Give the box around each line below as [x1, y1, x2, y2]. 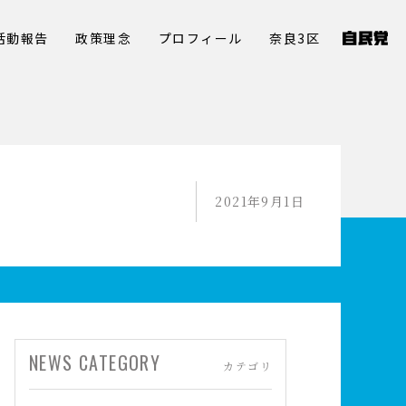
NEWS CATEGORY [29, 349, 161, 376]
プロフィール [158, 29, 243, 47]
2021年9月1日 [215, 192, 304, 210]
